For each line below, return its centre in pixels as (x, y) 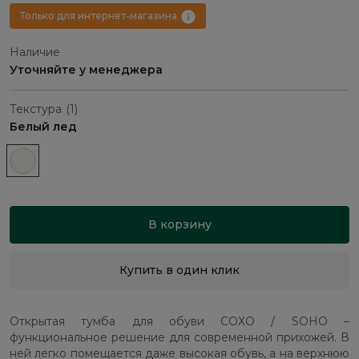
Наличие (35, 52)
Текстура (36, 109)
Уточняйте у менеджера (86, 70)
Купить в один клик (179, 270)
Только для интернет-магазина (99, 16)
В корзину (179, 225)
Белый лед (43, 127)
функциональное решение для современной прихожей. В (179, 338)
